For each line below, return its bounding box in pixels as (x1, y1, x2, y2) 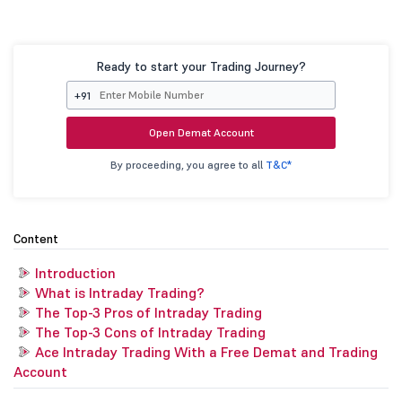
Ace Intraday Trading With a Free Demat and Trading (35, 343, 378, 362)
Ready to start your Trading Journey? (96, 58, 306, 75)
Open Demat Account (148, 126, 254, 140)
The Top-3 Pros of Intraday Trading (35, 303, 262, 322)
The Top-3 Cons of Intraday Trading (35, 323, 266, 342)
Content (13, 231, 58, 248)
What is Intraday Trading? (35, 284, 205, 302)
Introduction (35, 264, 116, 283)
